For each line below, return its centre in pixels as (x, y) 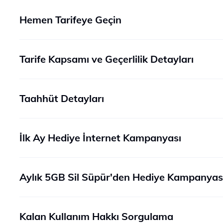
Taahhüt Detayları (62, 98)
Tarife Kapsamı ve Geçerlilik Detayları (107, 59)
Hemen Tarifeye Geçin (70, 20)
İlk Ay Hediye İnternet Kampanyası (100, 138)
